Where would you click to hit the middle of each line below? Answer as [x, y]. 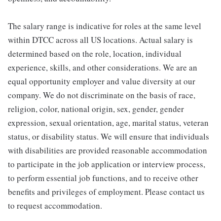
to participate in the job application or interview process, [107, 164]
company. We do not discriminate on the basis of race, [102, 95]
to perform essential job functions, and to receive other [103, 178]
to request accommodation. [55, 206]
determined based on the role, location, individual [95, 54]
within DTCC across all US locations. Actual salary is [100, 40]
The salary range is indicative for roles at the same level [105, 26]
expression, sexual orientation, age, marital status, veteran [108, 123]
